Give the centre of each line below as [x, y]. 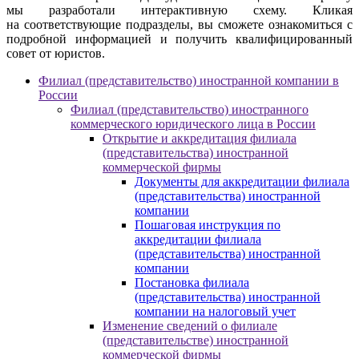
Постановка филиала [192, 283]
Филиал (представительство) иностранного [190, 110]
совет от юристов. [56, 54]
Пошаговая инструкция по [208, 225]
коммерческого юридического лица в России [193, 124]
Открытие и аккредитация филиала [200, 139]
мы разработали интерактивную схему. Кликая [179, 10]
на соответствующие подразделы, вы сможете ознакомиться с [179, 25]
